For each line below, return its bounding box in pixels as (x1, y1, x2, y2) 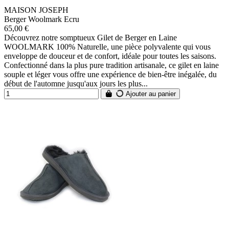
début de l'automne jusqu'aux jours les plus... (4, 79, 148, 88)
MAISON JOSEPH (4, 5, 68, 14)
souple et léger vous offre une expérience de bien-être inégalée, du (4, 70, 217, 79)
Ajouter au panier (124, 89, 176, 98)
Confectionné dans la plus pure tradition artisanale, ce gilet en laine (4, 60, 219, 70)
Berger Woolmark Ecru (4, 14, 79, 24)
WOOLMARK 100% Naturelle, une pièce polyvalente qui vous (4, 42, 211, 51)
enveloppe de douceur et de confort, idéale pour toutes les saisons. (4, 51, 216, 60)
